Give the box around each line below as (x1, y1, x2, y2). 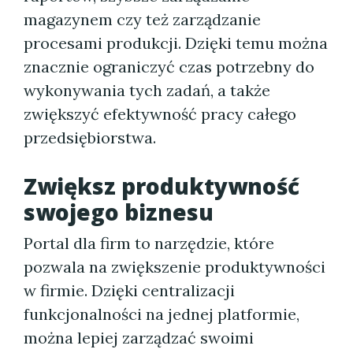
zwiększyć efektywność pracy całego (24, 104, 296, 124)
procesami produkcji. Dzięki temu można (24, 33, 328, 53)
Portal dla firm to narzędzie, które (24, 233, 274, 253)
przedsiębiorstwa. (24, 128, 156, 147)
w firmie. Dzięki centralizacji (24, 281, 235, 300)
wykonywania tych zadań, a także (24, 80, 270, 100)
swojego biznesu (24, 197, 214, 227)
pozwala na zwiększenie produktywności (24, 257, 325, 277)
